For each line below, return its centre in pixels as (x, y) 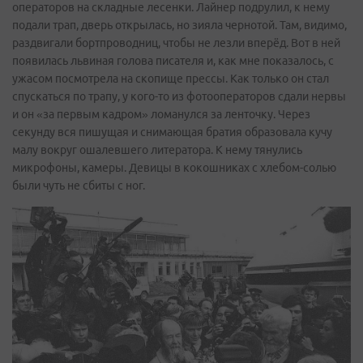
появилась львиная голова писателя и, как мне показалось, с (173, 60)
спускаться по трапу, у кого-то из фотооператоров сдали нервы (179, 96)
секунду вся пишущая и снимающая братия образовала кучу (172, 132)
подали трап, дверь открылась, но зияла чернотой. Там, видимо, (179, 25)
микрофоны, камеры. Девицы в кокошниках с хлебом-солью (174, 167)
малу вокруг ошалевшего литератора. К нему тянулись (157, 149)
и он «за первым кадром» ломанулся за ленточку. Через (161, 114)
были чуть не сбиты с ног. (79, 185)
